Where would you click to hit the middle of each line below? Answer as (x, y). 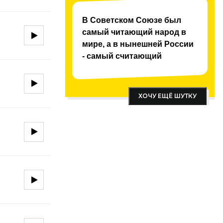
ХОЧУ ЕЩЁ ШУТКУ (167, 96)
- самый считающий (122, 56)
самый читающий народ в (134, 32)
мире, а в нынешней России (138, 44)
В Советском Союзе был (132, 20)
